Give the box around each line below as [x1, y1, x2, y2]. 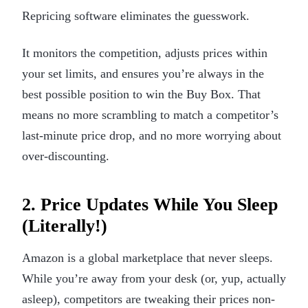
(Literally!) [22, 215, 107, 236]
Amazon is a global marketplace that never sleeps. [22, 250, 273, 265]
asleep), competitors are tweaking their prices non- [22, 291, 275, 306]
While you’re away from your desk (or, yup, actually [22, 271, 286, 285]
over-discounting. [22, 148, 109, 163]
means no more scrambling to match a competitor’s [22, 107, 278, 122]
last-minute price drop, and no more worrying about [22, 128, 281, 142]
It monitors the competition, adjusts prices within [22, 45, 267, 60]
